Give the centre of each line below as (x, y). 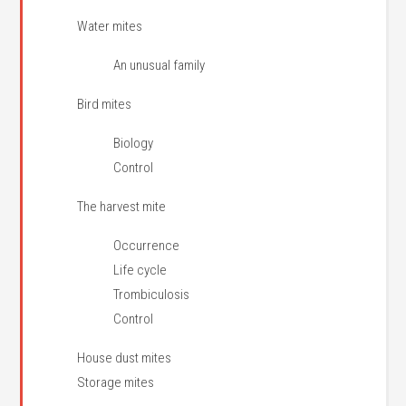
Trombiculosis (152, 295)
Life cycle (140, 270)
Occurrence (147, 246)
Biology (134, 143)
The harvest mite (122, 207)
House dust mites (125, 358)
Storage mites (116, 382)
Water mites (110, 26)
